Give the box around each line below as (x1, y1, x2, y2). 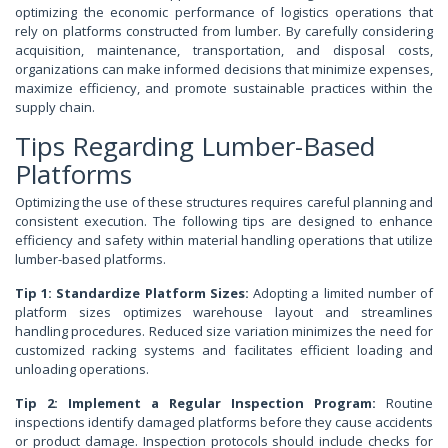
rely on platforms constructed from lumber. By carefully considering (15, 22, 433, 41)
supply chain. (15, 98, 95, 117)
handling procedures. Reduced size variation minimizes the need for (15, 322, 433, 341)
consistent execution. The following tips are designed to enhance (15, 212, 433, 231)
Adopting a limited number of (248, 284, 434, 303)
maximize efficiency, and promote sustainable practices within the (15, 79, 433, 98)
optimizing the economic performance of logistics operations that (15, 3, 433, 22)
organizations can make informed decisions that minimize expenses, (15, 60, 433, 79)
